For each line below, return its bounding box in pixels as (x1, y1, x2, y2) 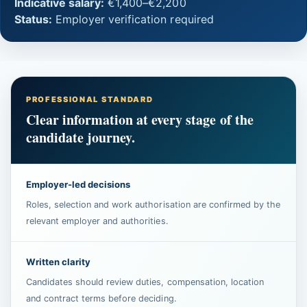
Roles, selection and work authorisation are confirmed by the (26, 199, 280, 210)
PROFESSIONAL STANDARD (26, 94, 153, 104)
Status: (14, 12, 53, 26)
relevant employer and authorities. (26, 215, 169, 226)
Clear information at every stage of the (26, 109, 254, 130)
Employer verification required (52, 12, 214, 26)
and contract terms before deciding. (26, 293, 177, 304)
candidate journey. (26, 127, 136, 147)
